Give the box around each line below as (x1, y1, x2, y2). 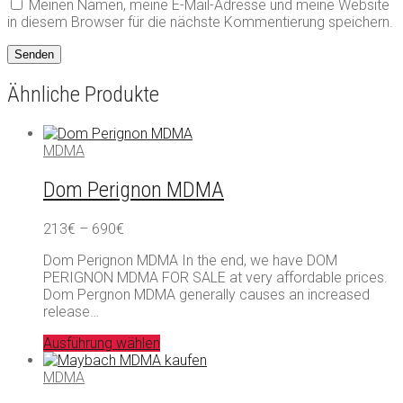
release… (43, 302, 99, 320)
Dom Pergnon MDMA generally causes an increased (43, 285, 370, 303)
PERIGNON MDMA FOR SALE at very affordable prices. (43, 268, 388, 286)
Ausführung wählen (43, 334, 160, 352)
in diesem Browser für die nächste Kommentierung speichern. (7, 13, 393, 31)
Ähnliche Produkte (7, 81, 159, 107)
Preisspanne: (123, 219, 203, 237)
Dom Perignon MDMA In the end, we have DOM (43, 251, 337, 269)
